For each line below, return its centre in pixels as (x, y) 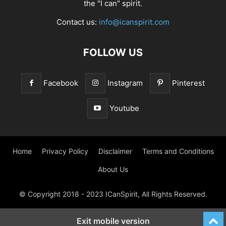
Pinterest (188, 83)
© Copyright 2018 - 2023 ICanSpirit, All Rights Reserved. (113, 194)
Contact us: (78, 22)
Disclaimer (115, 151)
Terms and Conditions (178, 151)
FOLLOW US (113, 52)
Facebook (61, 83)
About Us (113, 169)
